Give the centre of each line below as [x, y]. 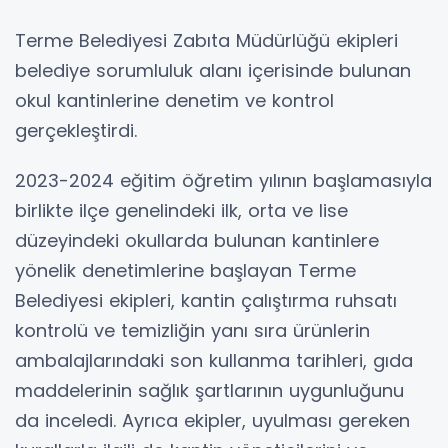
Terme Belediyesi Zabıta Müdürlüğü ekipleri [206, 40]
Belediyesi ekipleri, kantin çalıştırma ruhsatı [206, 300]
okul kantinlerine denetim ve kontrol [174, 100]
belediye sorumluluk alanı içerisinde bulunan [213, 70]
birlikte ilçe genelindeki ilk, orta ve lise [181, 210]
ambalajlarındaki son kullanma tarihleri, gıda [214, 360]
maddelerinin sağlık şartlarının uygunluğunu [209, 390]
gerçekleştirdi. [76, 130]
